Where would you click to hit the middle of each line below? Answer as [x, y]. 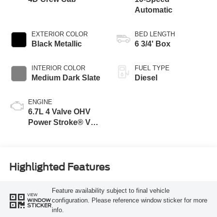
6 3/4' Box [153, 44]
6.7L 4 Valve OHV [59, 112]
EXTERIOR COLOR [59, 34]
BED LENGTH [155, 34]
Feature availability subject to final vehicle [110, 190]
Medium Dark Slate [66, 78]
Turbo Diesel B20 [59, 133]
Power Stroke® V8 [61, 123]
